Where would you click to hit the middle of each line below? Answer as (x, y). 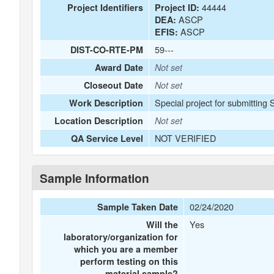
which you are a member (126, 249)
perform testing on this (129, 261)
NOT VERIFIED (185, 138)
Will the (162, 224)
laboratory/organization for (121, 237)
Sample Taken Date (138, 207)
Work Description (106, 103)
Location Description (99, 120)
